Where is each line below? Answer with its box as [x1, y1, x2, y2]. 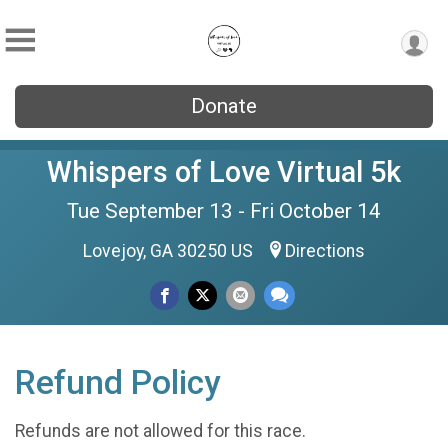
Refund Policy [15, 363, 220, 402]
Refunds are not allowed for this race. [15, 420, 306, 441]
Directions [285, 241, 365, 261]
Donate [191, 94, 257, 118]
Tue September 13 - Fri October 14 [67, 199, 381, 223]
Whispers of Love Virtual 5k [47, 155, 401, 189]
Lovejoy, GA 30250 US [83, 241, 257, 261]
